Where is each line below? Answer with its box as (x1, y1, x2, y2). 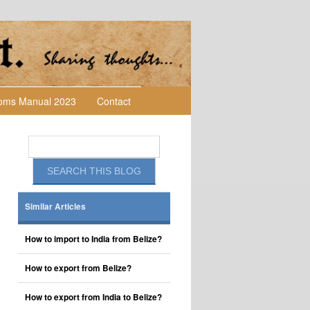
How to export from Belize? (25, 262, 131, 274)
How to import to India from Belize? (25, 233, 162, 245)
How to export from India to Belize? (25, 291, 162, 303)
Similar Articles (25, 201, 86, 212)
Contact (97, 94, 131, 108)
